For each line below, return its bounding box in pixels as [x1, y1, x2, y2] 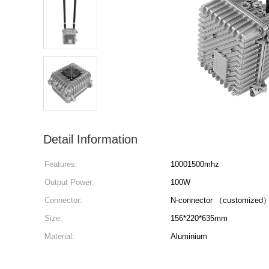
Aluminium [171, 232, 207, 241]
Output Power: [44, 178, 94, 187]
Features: [44, 160, 77, 169]
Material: [44, 232, 74, 241]
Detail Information [43, 133, 138, 146]
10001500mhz [171, 160, 219, 169]
